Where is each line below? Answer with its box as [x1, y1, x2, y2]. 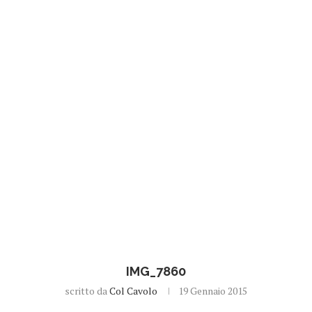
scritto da [65, 284, 109, 298]
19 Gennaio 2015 [178, 284, 247, 298]
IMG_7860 [126, 264, 186, 279]
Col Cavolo [109, 284, 157, 298]
